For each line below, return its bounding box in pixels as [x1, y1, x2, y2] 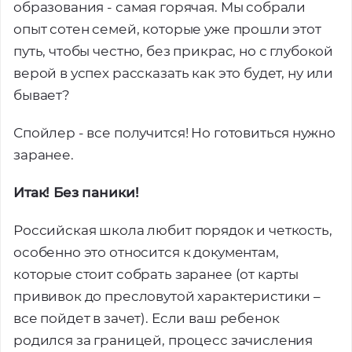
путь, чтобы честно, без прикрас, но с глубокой [13, 43, 334, 59]
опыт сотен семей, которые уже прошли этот [13, 21, 321, 37]
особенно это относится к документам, [13, 244, 279, 260]
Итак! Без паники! [13, 185, 139, 200]
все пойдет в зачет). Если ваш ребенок [13, 310, 280, 326]
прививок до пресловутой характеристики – [13, 288, 321, 304]
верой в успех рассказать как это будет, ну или [13, 65, 334, 81]
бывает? [13, 87, 70, 103]
